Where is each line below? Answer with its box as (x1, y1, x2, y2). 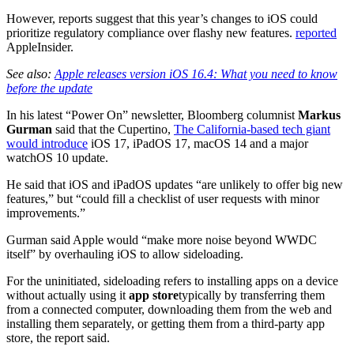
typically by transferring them (179, 288, 325, 302)
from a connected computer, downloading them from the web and (6, 302, 332, 316)
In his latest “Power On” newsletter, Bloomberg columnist (6, 107, 298, 122)
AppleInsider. (6, 40, 73, 54)
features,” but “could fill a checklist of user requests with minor (6, 191, 319, 205)
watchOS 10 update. (6, 150, 108, 164)
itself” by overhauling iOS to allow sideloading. (6, 247, 243, 261)
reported (296, 25, 337, 40)
